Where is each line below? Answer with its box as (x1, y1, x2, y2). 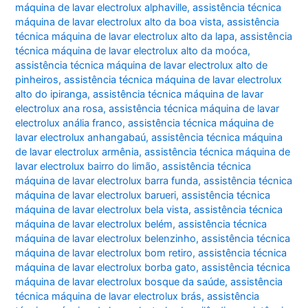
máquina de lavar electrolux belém (15, 217, 173, 230)
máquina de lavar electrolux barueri (15, 188, 177, 201)
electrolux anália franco (15, 116, 123, 129)
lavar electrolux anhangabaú (15, 131, 146, 144)
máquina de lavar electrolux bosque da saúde (15, 275, 225, 288)
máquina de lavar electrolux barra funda (15, 174, 199, 187)
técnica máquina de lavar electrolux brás (15, 289, 202, 302)
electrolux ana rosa (15, 102, 104, 115)
